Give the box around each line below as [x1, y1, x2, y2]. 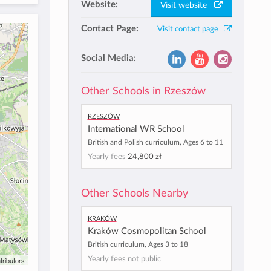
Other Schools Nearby [80, 188, 188, 198]
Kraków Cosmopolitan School [87, 227, 206, 236]
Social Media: [80, 54, 136, 63]
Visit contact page [157, 25, 224, 33]
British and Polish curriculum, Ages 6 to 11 [87, 139, 223, 146]
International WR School [87, 125, 184, 134]
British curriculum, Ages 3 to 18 [87, 241, 188, 248]
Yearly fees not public [87, 255, 161, 263]
